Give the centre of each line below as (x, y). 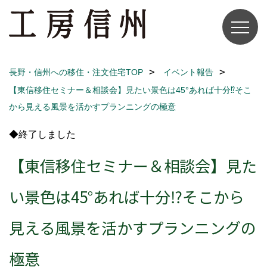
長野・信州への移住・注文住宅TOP (76, 72)
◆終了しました (42, 134)
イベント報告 (188, 72)
